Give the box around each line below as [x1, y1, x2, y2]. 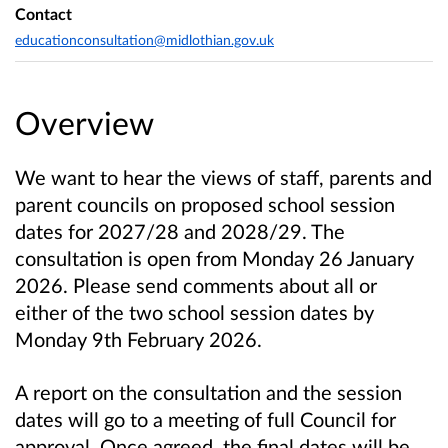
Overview [15, 103, 154, 143]
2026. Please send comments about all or [15, 273, 377, 298]
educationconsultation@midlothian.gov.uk [15, 30, 274, 48]
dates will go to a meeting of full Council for [15, 407, 396, 432]
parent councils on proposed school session [15, 192, 395, 217]
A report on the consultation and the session [15, 380, 402, 405]
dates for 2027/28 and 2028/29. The [15, 219, 345, 244]
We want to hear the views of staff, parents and [15, 165, 432, 190]
